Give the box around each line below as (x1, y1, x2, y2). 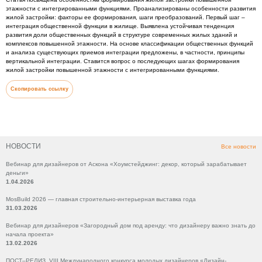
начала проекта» (6, 231, 54, 237)
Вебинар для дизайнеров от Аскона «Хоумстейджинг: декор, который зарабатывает (6, 161, 247, 167)
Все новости (221, 143, 256, 150)
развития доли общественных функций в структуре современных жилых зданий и (6, 32, 237, 38)
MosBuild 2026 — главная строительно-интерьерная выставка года (6, 196, 196, 202)
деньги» (6, 170, 29, 176)
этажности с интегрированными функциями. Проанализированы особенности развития (6, 5, 256, 12)
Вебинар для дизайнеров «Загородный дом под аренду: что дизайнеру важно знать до (6, 222, 256, 229)
